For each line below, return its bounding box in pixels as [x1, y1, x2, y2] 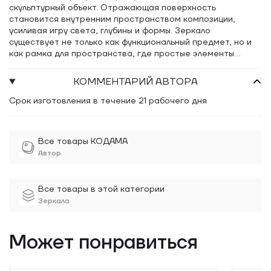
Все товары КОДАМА [38, 136, 128, 147]
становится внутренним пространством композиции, [9, 14, 235, 25]
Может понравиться [9, 230, 198, 255]
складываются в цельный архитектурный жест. [9, 60, 206, 71]
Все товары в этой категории [38, 184, 165, 195]
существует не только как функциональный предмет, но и [9, 37, 252, 48]
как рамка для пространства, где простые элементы [9, 48, 234, 59]
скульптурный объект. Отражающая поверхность [9, 2, 216, 13]
